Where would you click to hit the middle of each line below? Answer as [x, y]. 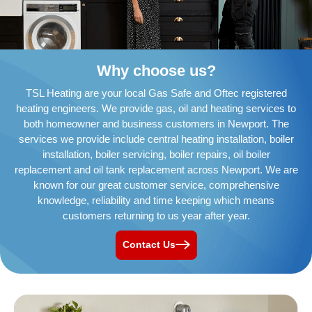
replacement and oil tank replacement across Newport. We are [156, 170]
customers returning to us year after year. [156, 216]
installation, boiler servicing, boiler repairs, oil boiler [156, 155]
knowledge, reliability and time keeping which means [156, 201]
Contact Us [149, 245]
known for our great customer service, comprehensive [156, 185]
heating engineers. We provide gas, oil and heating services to [156, 109]
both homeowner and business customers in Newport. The [156, 124]
